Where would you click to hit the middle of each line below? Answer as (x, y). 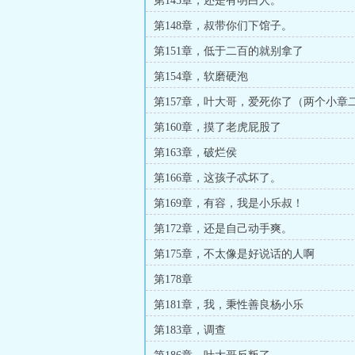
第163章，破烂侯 (195, 153)
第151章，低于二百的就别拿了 (229, 51)
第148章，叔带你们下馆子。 (223, 26)
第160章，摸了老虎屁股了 (218, 127)
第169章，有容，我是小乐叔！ (229, 203)
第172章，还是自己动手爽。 (223, 229)
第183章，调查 (190, 330)
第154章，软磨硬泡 (201, 76)
